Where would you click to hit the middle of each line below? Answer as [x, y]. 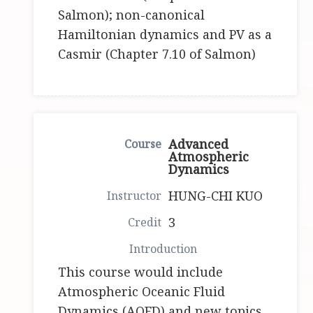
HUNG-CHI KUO [216, 196]
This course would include [141, 272]
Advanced [199, 144]
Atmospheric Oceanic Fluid [142, 292]
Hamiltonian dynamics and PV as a [165, 35]
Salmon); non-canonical [132, 15]
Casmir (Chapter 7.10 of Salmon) [157, 54]
